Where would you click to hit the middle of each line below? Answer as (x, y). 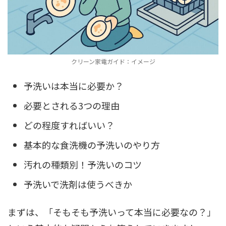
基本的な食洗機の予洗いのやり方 (92, 145)
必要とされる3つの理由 (72, 105)
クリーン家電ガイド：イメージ (113, 61)
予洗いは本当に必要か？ (74, 86)
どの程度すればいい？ (69, 125)
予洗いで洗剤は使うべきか (78, 184)
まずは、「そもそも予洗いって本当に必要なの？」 (112, 212)
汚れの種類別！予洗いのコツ (83, 164)
